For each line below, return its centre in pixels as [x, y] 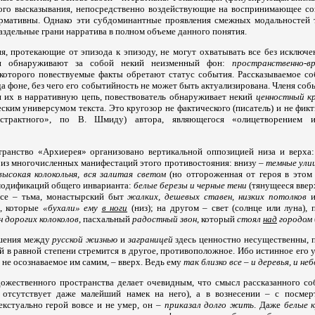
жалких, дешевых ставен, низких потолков [217, 196]
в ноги [114, 207]
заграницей [150, 240]
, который [217, 219]
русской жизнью [86, 240]
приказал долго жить [209, 305]
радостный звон [165, 219]
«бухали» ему [72, 207]
